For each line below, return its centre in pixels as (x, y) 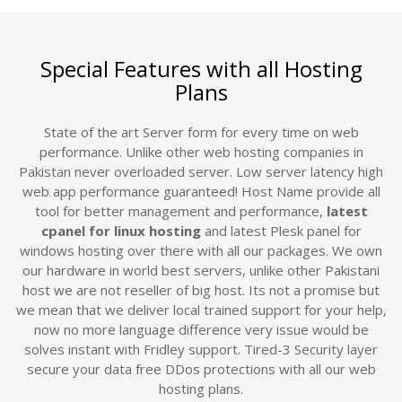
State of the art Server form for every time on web (201, 132)
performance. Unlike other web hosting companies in (201, 152)
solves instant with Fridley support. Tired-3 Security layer (201, 349)
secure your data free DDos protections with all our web (201, 369)
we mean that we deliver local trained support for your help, (201, 310)
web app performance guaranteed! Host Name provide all (201, 191)
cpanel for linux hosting (121, 231)
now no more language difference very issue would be (201, 329)
